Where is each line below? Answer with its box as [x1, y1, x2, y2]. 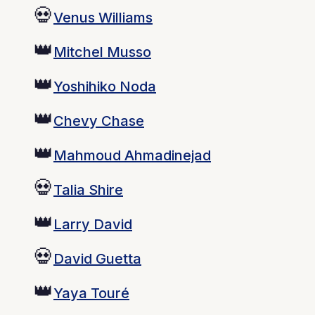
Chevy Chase [53, 112, 144, 129]
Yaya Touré [53, 284, 129, 302]
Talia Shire [53, 181, 123, 198]
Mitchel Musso [53, 43, 151, 60]
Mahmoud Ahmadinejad [53, 146, 211, 164]
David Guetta [53, 250, 141, 267]
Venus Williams [53, 8, 153, 26]
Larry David [53, 215, 132, 233]
